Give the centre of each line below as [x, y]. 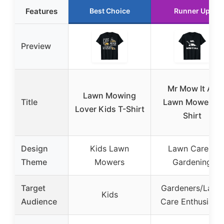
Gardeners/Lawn [192, 188]
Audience [39, 201]
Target [33, 188]
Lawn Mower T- [192, 102]
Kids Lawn [109, 148]
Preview [36, 46]
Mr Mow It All [192, 88]
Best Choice [109, 10]
